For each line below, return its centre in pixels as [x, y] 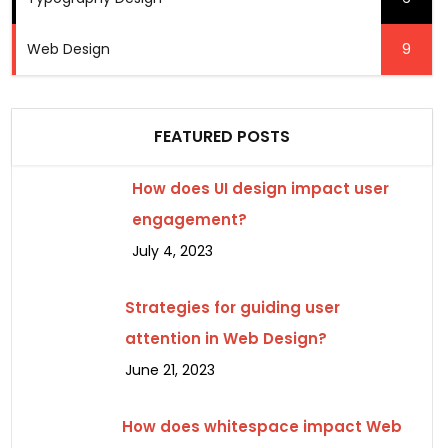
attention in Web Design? [225, 338]
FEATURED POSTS [222, 136]
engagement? [189, 219]
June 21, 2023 [169, 370]
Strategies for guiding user [232, 307]
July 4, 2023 [172, 251]
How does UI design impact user [260, 188]
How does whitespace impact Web [261, 426]
